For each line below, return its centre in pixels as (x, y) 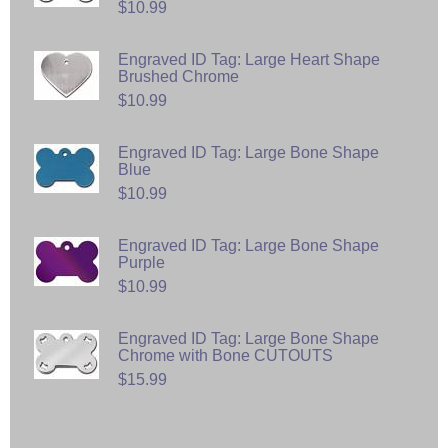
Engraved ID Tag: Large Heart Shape (249, 59)
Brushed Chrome (178, 76)
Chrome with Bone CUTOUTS (225, 355)
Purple (141, 262)
